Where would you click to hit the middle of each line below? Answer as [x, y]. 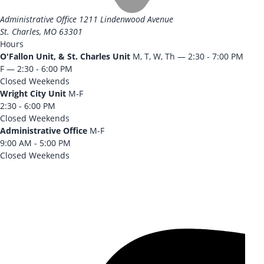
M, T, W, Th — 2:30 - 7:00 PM [188, 56]
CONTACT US [37, 214]
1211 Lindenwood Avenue [126, 19]
